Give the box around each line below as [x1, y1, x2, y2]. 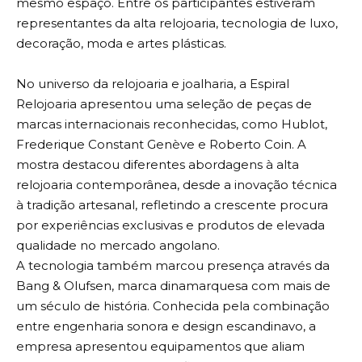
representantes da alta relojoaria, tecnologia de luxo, [16, 15, 338, 32]
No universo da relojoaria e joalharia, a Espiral [16, 76, 289, 92]
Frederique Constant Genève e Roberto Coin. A [16, 137, 306, 153]
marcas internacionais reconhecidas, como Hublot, [16, 116, 327, 133]
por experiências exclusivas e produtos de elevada [16, 217, 325, 234]
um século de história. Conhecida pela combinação [16, 298, 330, 314]
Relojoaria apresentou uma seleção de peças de [16, 96, 312, 112]
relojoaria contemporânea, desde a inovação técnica [16, 177, 337, 193]
